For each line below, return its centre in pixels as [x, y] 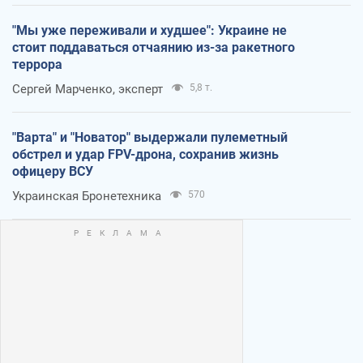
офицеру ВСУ [53, 171]
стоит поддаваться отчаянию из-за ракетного [154, 47]
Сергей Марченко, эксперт [88, 89]
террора [37, 64]
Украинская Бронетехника [87, 196]
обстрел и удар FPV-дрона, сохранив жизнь [145, 154]
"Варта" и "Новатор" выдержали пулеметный [150, 137]
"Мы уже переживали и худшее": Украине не [149, 30]
